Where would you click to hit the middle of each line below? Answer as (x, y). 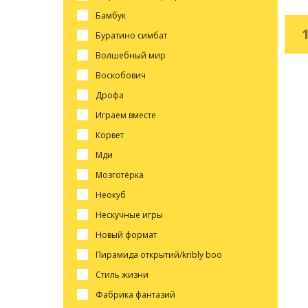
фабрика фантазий (139, 294)
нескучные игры (132, 214)
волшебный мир (133, 55)
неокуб (113, 195)
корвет (112, 135)
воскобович (123, 75)
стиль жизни (124, 274)
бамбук (113, 15)
